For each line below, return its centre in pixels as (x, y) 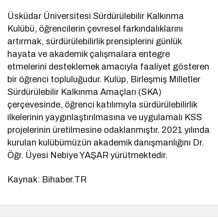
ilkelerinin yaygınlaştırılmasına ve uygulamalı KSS (105, 117)
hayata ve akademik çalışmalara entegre (89, 54)
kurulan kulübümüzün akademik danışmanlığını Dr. (106, 142)
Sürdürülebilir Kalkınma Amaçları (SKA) (85, 92)
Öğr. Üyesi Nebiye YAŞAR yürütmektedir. (88, 155)
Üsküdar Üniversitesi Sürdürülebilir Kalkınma (96, 16)
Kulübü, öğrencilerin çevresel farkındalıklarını (95, 28)
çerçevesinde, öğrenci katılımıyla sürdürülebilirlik (102, 104)
